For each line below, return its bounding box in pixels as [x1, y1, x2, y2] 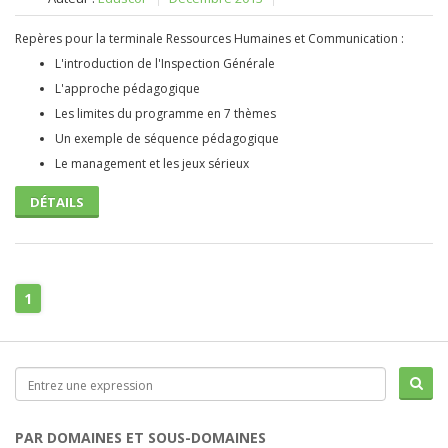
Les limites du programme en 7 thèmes [55, 105, 276, 122]
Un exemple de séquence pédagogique [55, 130, 279, 147]
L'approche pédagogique [55, 80, 200, 97]
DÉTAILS [30, 193, 84, 211]
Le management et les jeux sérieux [55, 155, 249, 172]
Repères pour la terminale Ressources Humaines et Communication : [15, 30, 404, 47]
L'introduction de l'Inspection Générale [55, 55, 275, 72]
